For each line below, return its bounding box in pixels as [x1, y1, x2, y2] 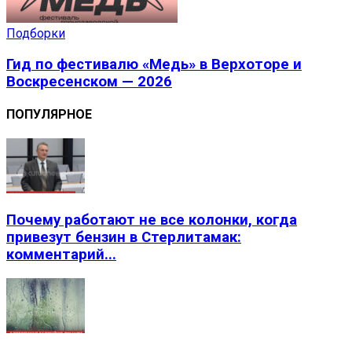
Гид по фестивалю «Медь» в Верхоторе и [6, 55, 302, 73]
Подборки [6, 25, 65, 41]
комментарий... [6, 245, 116, 263]
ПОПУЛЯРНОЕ [6, 106, 92, 122]
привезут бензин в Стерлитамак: [6, 228, 241, 246]
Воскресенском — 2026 [6, 72, 172, 90]
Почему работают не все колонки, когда [6, 211, 297, 229]
